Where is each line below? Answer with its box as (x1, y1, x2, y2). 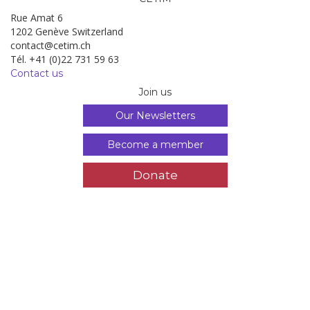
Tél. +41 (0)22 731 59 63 (10, 52, 119, 66)
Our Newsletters (115, 109, 195, 122)
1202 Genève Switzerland (10, 24, 123, 38)
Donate (132, 167, 178, 182)
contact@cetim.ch (10, 38, 91, 52)
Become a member (107, 138, 203, 151)
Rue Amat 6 (10, 10, 63, 24)
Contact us (10, 66, 63, 80)
